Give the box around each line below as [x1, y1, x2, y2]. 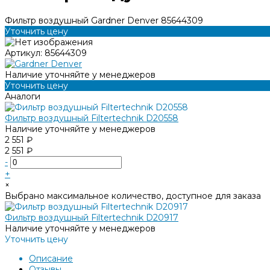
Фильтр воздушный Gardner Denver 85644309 [5, 14, 203, 26]
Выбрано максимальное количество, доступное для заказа [5, 190, 261, 201]
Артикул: [5, 47, 45, 58]
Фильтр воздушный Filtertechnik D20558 [5, 112, 178, 124]
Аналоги [5, 90, 40, 102]
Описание [29, 253, 73, 264]
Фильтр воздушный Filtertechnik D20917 [5, 212, 178, 223]
